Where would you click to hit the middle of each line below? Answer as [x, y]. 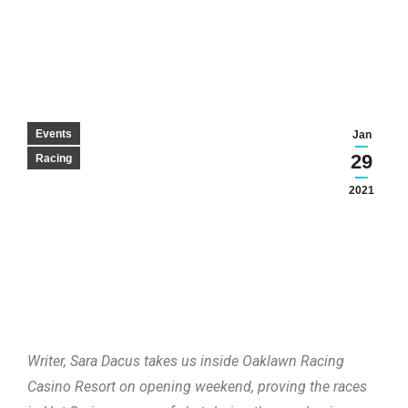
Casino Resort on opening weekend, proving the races [197, 387]
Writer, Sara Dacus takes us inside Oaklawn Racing [186, 361]
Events [54, 134]
